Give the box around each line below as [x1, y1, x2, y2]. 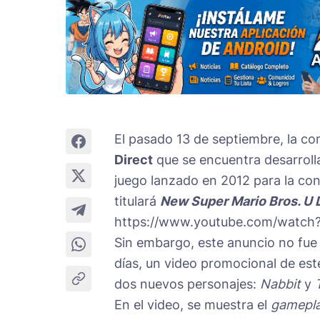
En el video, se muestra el [114, 296, 271, 312]
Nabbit [260, 276, 301, 291]
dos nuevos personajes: [114, 276, 260, 291]
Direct [114, 151, 153, 167]
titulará [114, 193, 160, 209]
